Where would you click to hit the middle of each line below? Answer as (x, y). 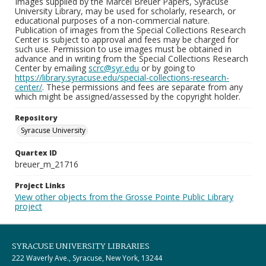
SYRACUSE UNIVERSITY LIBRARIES (81, 246)
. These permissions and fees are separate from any (142, 87)
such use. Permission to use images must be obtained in (123, 49)
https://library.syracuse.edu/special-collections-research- (122, 77)
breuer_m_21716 (47, 164)
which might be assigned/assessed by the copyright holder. (128, 96)
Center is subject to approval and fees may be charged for (127, 39)
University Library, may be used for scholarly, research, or (125, 11)
